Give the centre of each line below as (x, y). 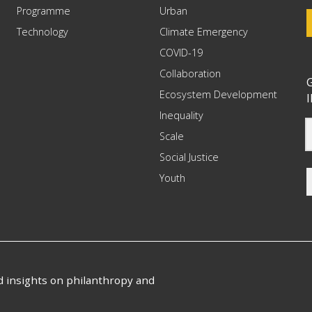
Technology (43, 32)
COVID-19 (181, 53)
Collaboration (190, 73)
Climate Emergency (204, 32)
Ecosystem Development (219, 94)
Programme (44, 11)
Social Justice (189, 157)
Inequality (182, 115)
